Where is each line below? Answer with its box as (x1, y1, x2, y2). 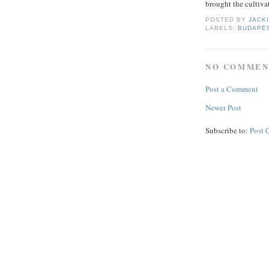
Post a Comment (205, 83, 258, 95)
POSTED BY (205, 16, 249, 23)
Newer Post (205, 102, 241, 113)
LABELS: (205, 24, 238, 31)
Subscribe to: (205, 125, 250, 136)
